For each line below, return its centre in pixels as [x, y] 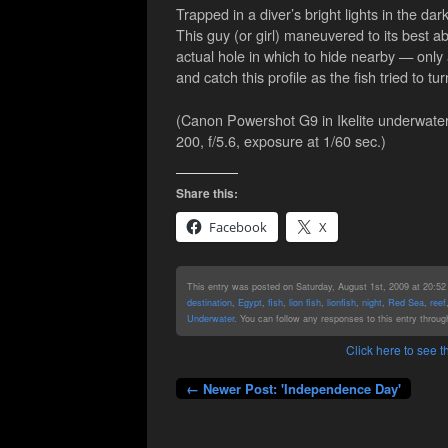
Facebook [237, 226]
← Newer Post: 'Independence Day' [293, 389]
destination [209, 301]
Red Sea [405, 301]
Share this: [206, 192]
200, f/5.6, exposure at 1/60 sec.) [280, 140]
